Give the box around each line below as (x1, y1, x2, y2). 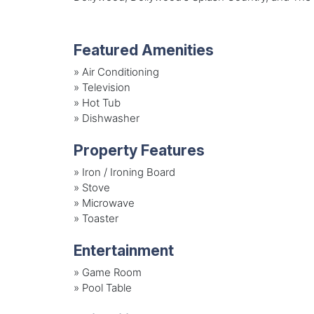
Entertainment (73, 241, 174, 260)
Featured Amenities (73, 41, 214, 60)
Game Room (81, 265, 142, 279)
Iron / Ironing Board (81, 165, 175, 179)
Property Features (73, 141, 205, 160)
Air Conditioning (81, 64, 159, 78)
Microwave (81, 196, 135, 210)
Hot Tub (81, 95, 121, 109)
